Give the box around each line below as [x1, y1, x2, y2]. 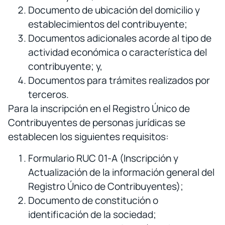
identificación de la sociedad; [28, 207, 156, 221]
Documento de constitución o [28, 193, 158, 207]
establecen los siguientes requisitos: [8, 130, 169, 144]
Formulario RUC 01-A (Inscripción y [28, 151, 178, 165]
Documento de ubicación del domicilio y [28, 4, 200, 17]
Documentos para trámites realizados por [28, 74, 210, 87]
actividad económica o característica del [28, 46, 207, 59]
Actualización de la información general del [28, 165, 214, 179]
